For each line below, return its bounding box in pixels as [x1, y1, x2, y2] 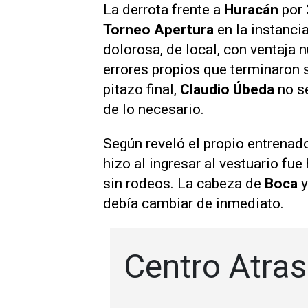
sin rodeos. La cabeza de [103, 175, 265, 192]
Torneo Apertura [103, 21, 214, 38]
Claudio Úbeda [180, 81, 274, 98]
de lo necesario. [103, 101, 204, 118]
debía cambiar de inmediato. [103, 195, 284, 212]
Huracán [224, 1, 278, 18]
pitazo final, [103, 81, 180, 98]
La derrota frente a [103, 1, 224, 18]
